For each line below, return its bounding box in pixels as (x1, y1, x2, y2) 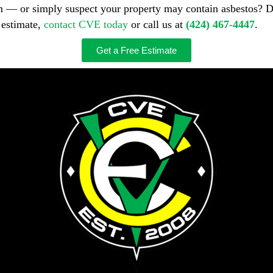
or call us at (128, 18, 186, 30)
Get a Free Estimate (96, 44, 177, 55)
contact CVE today (44, 18, 128, 30)
